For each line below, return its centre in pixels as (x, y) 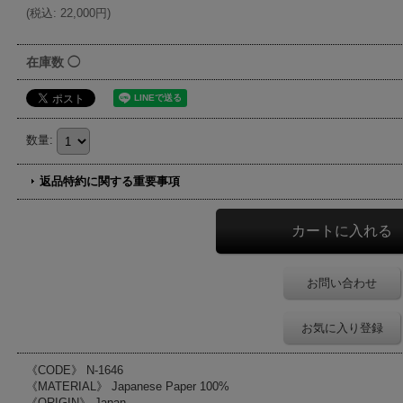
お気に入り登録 (342, 328)
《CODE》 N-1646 (75, 370)
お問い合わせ (342, 283)
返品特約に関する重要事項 (110, 181)
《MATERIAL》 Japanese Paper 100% (128, 386)
